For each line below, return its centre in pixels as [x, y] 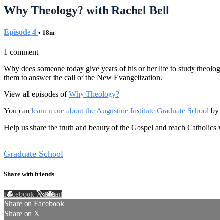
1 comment [21, 52]
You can [18, 111]
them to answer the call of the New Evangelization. [83, 78]
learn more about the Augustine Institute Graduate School [120, 111]
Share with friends [29, 174]
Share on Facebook [34, 203]
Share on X [22, 213]
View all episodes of [36, 94]
